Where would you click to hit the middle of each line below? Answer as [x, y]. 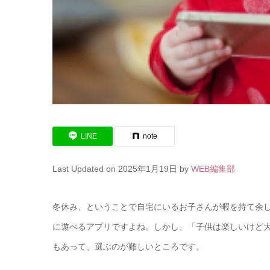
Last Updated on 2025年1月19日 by [122, 168]
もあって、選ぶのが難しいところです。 [128, 247]
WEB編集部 [213, 168]
